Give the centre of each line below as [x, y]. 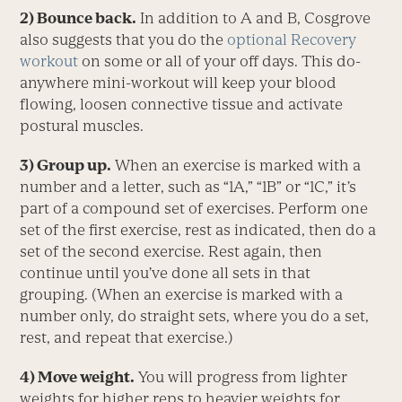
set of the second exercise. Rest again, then [171, 251]
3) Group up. [66, 165]
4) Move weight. [78, 376]
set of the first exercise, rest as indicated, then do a [198, 229]
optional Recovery [292, 39]
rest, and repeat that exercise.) [127, 337]
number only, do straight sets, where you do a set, [195, 315]
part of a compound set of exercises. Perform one [194, 208]
